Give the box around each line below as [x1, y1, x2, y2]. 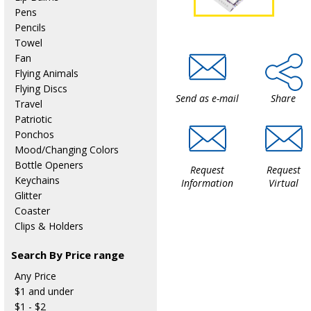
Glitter [14, 189, 42, 202]
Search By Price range [10, 248, 124, 262]
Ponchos [14, 128, 54, 141]
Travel [14, 97, 42, 110]
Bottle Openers [14, 158, 83, 171]
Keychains [14, 174, 60, 187]
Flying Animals [14, 67, 78, 80]
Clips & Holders [14, 219, 83, 233]
